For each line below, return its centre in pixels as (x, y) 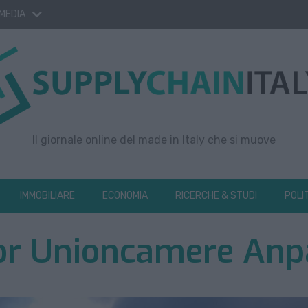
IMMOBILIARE (47, 196)
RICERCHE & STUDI (216, 196)
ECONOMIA (125, 196)
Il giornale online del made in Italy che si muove (154, 140)
